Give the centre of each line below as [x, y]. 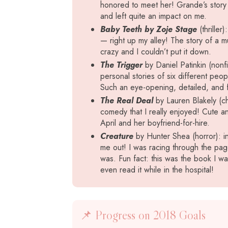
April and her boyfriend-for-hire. [155, 123]
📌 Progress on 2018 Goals [143, 215]
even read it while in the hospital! [157, 170]
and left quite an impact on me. [153, 16]
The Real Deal [127, 101]
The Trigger [121, 65]
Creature [117, 136]
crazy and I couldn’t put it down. [156, 52]
